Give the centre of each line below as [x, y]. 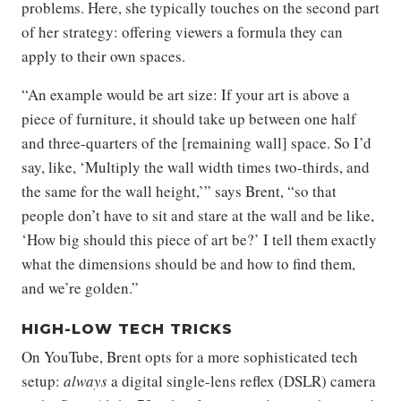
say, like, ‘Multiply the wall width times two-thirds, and [196, 167]
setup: [43, 381]
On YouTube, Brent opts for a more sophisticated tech [190, 357]
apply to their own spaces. [103, 56]
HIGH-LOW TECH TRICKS [127, 329]
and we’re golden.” [80, 288]
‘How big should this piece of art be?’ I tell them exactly [199, 240]
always [85, 381]
